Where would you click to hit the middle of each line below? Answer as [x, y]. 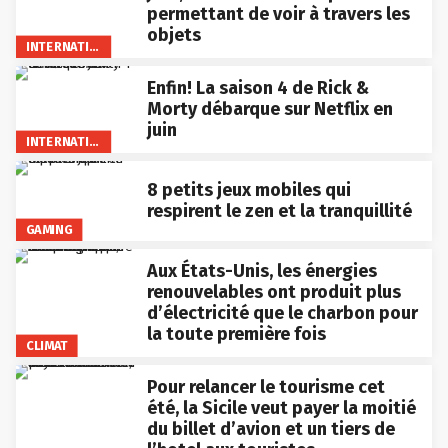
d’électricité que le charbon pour [282, 311]
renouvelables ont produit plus [273, 290]
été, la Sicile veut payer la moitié [281, 406]
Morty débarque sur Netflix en [269, 107]
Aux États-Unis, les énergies [261, 269]
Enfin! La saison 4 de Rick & [257, 86]
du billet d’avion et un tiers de [270, 427]
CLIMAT [47, 344]
